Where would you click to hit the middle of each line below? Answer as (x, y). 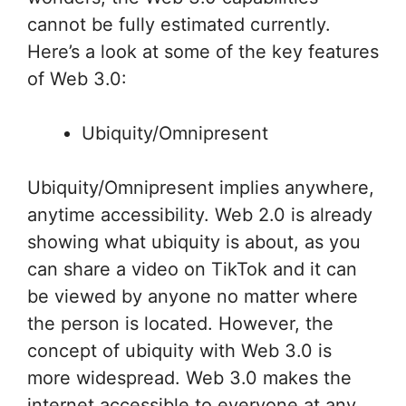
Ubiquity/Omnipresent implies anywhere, (201, 187)
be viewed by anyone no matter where (193, 296)
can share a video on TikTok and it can (192, 269)
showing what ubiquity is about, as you (194, 242)
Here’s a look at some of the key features (203, 51)
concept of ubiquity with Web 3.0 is (179, 350)
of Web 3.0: (77, 78)
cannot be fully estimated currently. (179, 24)
